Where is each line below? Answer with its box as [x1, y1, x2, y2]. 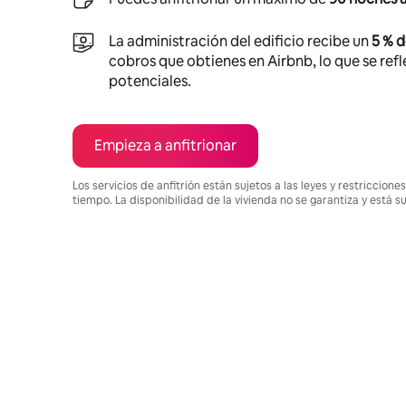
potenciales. [109, 71, 191, 91]
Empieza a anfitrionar [94, 135, 237, 155]
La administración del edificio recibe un [109, 31, 372, 51]
